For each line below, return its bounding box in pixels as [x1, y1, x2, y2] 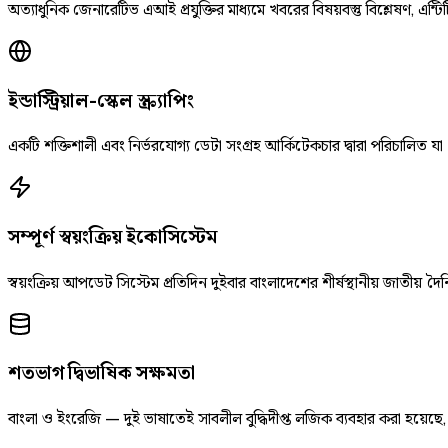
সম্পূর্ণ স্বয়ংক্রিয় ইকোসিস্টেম [8, 223, 218, 249]
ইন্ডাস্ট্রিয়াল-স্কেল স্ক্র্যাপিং [8, 87, 194, 113]
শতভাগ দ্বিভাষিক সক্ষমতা [8, 360, 195, 386]
